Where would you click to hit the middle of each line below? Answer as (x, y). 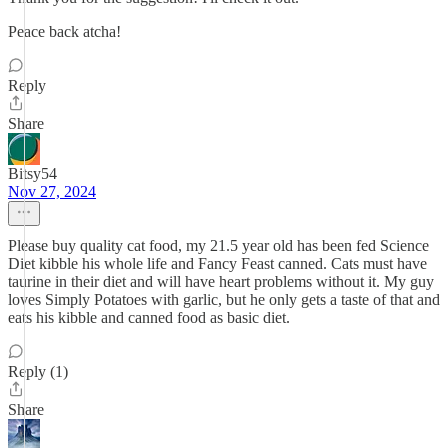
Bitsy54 (32, 173)
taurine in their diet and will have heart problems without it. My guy (221, 281)
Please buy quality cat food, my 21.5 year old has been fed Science (218, 245)
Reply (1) (38, 371)
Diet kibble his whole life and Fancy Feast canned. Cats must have (217, 263)
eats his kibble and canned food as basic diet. (149, 317)
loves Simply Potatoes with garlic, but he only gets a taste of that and (224, 299)
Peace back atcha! (64, 31)
